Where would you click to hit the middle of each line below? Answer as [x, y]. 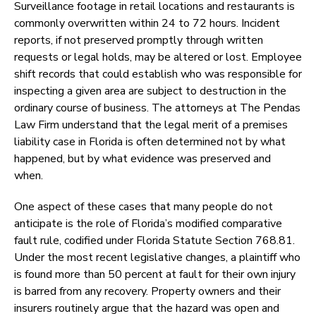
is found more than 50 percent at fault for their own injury [155, 275]
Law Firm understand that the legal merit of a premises [151, 125]
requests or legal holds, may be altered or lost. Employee [158, 57]
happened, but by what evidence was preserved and [142, 159]
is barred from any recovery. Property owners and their [147, 292]
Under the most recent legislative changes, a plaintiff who [157, 258]
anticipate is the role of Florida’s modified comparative [148, 224]
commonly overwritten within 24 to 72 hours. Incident [147, 24]
